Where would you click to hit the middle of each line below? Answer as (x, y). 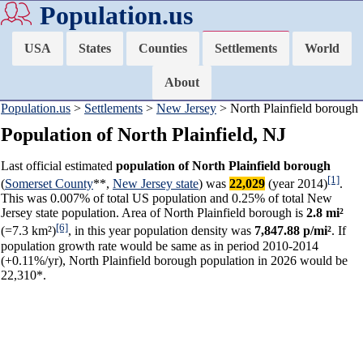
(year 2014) (296, 184)
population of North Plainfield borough (223, 166)
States (94, 48)
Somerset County (49, 184)
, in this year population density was (161, 231)
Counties (162, 48)
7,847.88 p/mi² (293, 231)
